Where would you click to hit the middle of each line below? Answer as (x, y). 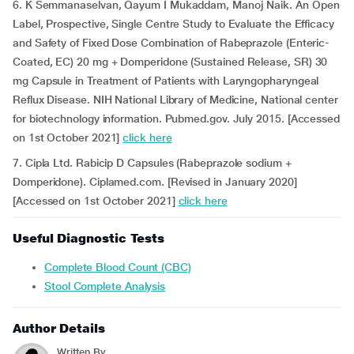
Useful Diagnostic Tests (89, 238)
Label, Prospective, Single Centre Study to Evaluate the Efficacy (173, 24)
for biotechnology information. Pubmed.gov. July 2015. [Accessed (176, 119)
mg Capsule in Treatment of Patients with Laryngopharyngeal (166, 81)
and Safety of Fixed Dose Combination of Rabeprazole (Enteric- (171, 43)
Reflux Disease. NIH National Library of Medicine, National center (175, 100)
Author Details (59, 328)
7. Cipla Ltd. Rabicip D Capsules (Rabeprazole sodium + (152, 163)
